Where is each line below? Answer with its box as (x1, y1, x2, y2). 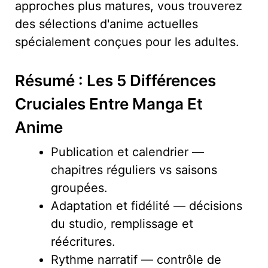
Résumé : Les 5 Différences (15, 71, 216, 90)
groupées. (51, 180, 108, 195)
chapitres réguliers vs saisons (51, 162, 217, 177)
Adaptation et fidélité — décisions (51, 198, 242, 213)
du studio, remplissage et (51, 216, 193, 231)
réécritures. (51, 234, 115, 249)
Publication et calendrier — (51, 144, 204, 159)
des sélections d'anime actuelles (15, 16, 198, 31)
